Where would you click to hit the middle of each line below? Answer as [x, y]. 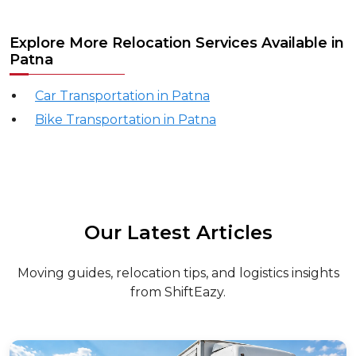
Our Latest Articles [178, 196]
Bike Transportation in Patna [126, 83]
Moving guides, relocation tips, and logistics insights [178, 236]
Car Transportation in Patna [122, 59]
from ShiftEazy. [178, 255]
